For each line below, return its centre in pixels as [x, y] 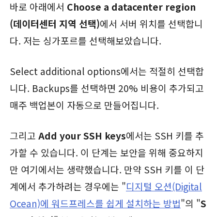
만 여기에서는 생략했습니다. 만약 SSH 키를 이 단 [107, 169]
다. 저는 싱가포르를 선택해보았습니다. [85, 40]
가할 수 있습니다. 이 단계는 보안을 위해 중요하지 [107, 152]
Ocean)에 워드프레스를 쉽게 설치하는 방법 [95, 203]
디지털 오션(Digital [164, 186]
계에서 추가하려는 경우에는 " [68, 186]
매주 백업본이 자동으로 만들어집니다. [84, 105]
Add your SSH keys [82, 135]
